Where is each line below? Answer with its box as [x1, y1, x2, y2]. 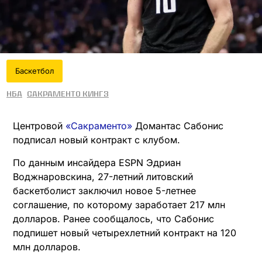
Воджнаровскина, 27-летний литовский [13, 170, 193, 182]
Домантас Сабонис [132, 120, 223, 132]
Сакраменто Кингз [27, 89, 109, 99]
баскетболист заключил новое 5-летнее [13, 184, 196, 196]
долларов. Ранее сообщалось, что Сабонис [13, 212, 214, 225]
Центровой [13, 120, 65, 132]
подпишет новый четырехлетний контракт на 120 [13, 226, 236, 239]
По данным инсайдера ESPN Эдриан [13, 156, 181, 168]
